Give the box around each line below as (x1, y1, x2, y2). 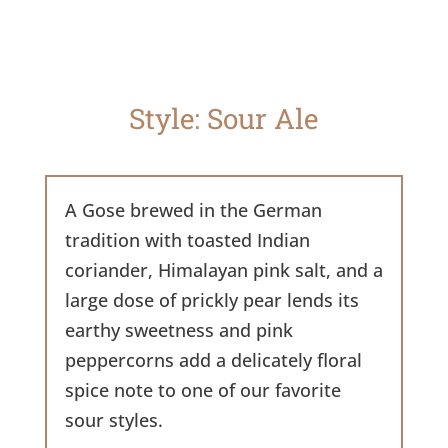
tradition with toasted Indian (64, 228, 310, 253)
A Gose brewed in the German (64, 198, 322, 223)
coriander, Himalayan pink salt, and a (64, 258, 383, 283)
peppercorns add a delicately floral (64, 348, 362, 373)
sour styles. (64, 408, 163, 433)
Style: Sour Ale (129, 100, 319, 138)
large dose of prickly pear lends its (64, 288, 359, 313)
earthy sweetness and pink (64, 318, 293, 343)
